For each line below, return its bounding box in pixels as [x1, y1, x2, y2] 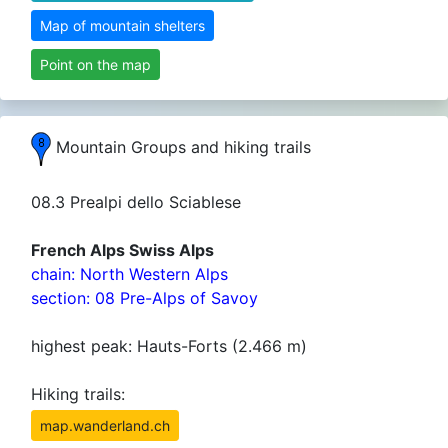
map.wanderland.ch [40, 417, 170, 434]
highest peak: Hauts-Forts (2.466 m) [31, 336, 307, 356]
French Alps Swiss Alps [31, 240, 214, 260]
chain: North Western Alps [31, 264, 228, 284]
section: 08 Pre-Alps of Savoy [31, 288, 258, 308]
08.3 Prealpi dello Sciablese [31, 192, 241, 212]
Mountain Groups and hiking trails [51, 137, 311, 158]
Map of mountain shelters [40, 17, 205, 34]
